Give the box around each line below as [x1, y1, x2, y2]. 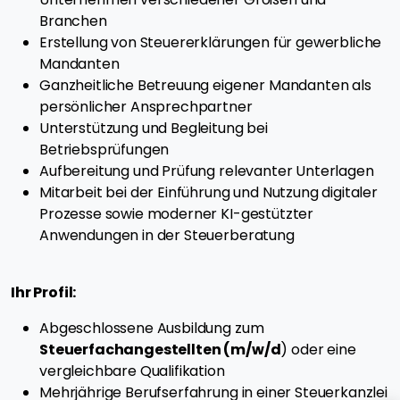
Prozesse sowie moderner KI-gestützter [39, 204, 314, 225]
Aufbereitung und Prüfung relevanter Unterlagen [39, 161, 374, 182]
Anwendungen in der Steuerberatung [39, 225, 295, 246]
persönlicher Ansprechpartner [39, 96, 253, 118]
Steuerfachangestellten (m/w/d [39, 339, 281, 361]
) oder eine [280, 339, 356, 361]
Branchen [39, 11, 107, 32]
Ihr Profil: [11, 282, 77, 304]
